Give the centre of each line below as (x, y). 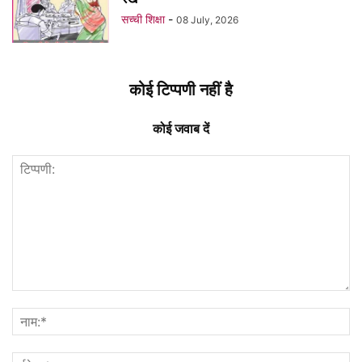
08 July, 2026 (207, 20)
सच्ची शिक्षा (143, 19)
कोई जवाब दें (181, 129)
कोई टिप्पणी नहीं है (181, 90)
